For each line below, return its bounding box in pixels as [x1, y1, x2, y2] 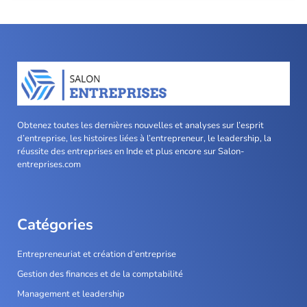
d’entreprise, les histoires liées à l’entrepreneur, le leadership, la [17, 132, 271, 145]
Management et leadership [17, 288, 125, 301]
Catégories [17, 214, 93, 236]
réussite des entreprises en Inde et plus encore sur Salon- [17, 145, 245, 158]
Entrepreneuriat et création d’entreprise [17, 248, 176, 261]
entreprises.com [17, 158, 81, 171]
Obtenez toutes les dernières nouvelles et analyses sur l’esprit [17, 119, 264, 132]
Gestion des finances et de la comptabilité [17, 268, 183, 281]
